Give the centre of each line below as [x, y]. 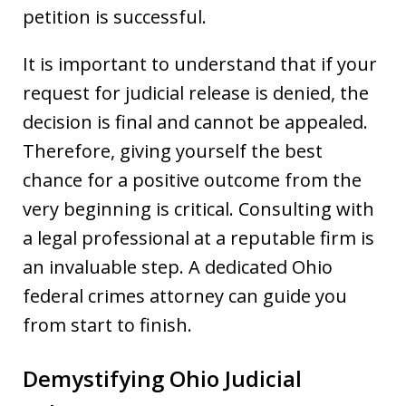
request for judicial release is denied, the [196, 92]
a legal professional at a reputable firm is [198, 237]
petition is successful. [115, 16]
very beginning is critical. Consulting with [198, 208]
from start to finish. [107, 324]
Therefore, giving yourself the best [173, 150]
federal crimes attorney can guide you [185, 295]
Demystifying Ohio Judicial [162, 378]
